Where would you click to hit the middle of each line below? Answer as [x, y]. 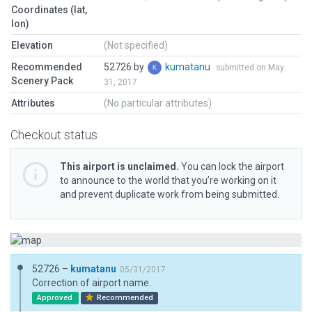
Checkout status [54, 135]
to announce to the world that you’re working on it [168, 180]
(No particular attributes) [158, 103]
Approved [55, 298]
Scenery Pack [42, 81]
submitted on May [250, 68]
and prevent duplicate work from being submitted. [170, 194]
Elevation [32, 45]
